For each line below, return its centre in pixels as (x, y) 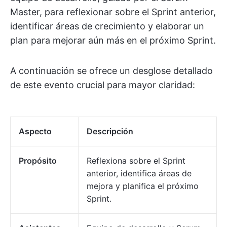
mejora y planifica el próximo (143, 186)
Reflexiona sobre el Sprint (136, 160)
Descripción (110, 131)
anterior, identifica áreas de (139, 173)
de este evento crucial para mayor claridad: (103, 85)
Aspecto (35, 131)
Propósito (38, 160)
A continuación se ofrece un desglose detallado (111, 70)
